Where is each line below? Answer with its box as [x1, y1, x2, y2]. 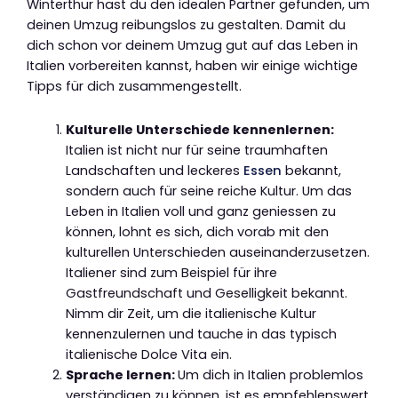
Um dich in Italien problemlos [177, 365, 363, 384]
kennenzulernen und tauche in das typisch [65, 324, 337, 343]
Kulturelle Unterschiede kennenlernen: [65, 120, 334, 139]
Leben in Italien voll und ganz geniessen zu [65, 202, 336, 220]
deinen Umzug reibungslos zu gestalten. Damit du [27, 16, 346, 35]
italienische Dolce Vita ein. [65, 345, 232, 363]
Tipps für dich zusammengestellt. [27, 77, 242, 96]
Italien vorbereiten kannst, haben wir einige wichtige [27, 57, 358, 76]
